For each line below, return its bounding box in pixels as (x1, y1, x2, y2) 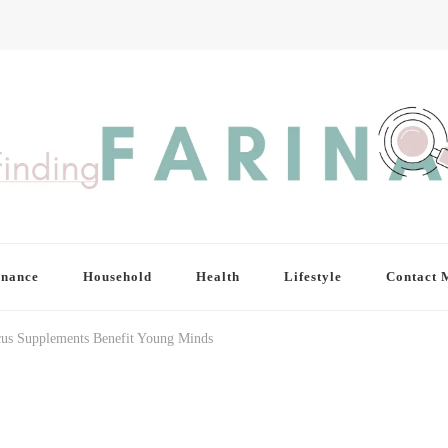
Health (195, 269, 240, 285)
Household (82, 269, 152, 285)
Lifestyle (283, 269, 342, 285)
